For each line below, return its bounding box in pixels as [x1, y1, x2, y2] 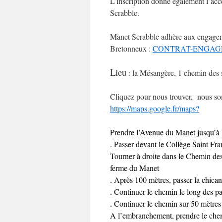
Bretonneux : [110, 43, 153, 54]
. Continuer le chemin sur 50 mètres [110, 198, 221, 209]
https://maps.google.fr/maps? [110, 103, 199, 113]
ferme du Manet [110, 163, 159, 173]
